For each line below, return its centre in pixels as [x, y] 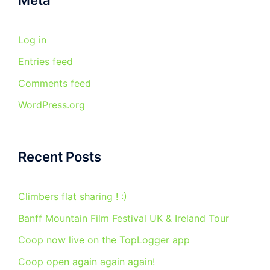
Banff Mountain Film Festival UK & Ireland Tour [124, 218]
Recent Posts [60, 157]
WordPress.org [52, 105]
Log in [32, 40]
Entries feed [46, 61]
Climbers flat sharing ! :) [73, 196]
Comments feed [55, 83]
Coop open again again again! [86, 262]
